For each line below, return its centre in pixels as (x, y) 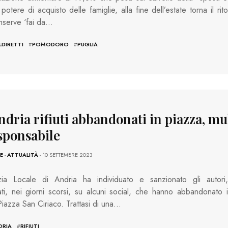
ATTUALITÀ (22, 155)
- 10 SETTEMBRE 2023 (65, 155)
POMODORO (50, 44)
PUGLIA (87, 44)
